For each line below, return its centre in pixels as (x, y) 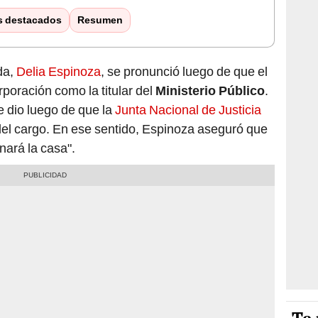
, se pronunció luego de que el (184, 72)
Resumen (100, 20)
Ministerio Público (210, 91)
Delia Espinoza (59, 72)
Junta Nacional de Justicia (188, 110)
